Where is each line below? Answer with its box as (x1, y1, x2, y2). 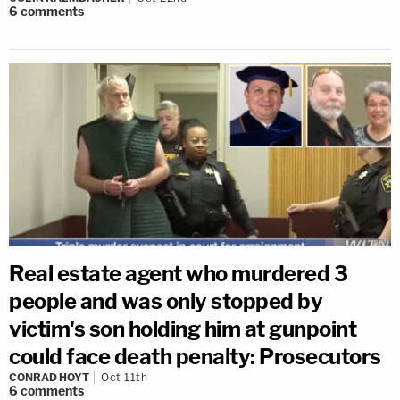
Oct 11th (101, 370, 147, 384)
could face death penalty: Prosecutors (9, 343, 381, 370)
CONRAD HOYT (9, 370, 89, 384)
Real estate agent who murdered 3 (9, 260, 347, 287)
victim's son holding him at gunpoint (9, 315, 356, 342)
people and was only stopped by (9, 287, 322, 314)
